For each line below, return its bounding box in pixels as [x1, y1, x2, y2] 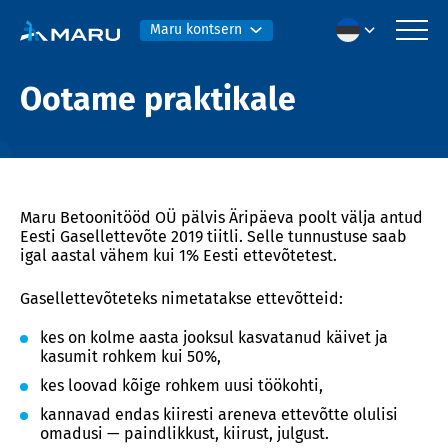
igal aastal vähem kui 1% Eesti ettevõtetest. [20, 246, 337, 265]
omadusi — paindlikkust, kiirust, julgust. [40, 424, 329, 443]
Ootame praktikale [20, 80, 296, 118]
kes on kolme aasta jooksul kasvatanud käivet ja [40, 328, 388, 347]
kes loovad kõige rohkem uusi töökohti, [40, 376, 323, 395]
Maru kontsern [150, 21, 242, 38]
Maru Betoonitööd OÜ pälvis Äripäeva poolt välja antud [20, 208, 423, 227]
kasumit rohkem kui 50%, [40, 347, 221, 366]
